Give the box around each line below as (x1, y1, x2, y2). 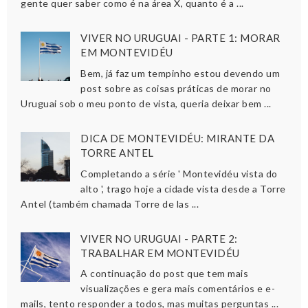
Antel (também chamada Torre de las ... (21, 197, 199, 210)
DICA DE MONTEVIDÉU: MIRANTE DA (80, 131, 275, 144)
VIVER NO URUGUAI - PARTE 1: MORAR (80, 32, 280, 45)
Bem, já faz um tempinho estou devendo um (80, 67, 280, 79)
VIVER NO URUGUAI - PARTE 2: (80, 232, 238, 245)
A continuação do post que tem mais (80, 267, 249, 280)
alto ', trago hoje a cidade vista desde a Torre (80, 182, 286, 195)
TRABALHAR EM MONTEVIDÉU (80, 246, 240, 259)
